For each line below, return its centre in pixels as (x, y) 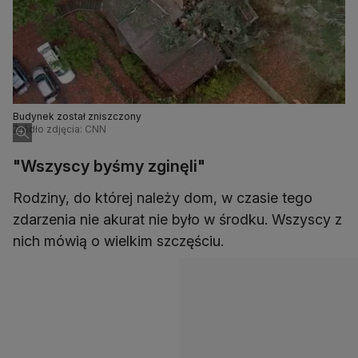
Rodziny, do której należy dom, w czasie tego (163, 198)
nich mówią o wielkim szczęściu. (118, 241)
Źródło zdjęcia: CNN (60, 129)
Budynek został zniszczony (77, 117)
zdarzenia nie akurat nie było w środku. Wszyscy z (177, 220)
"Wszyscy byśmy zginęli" (109, 167)
